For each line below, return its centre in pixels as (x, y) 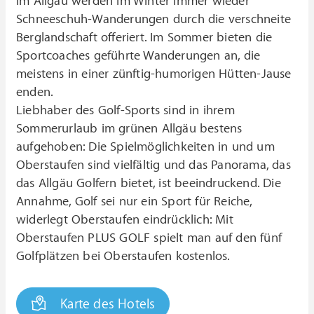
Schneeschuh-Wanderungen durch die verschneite (154, 19)
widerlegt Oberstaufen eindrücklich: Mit (125, 219)
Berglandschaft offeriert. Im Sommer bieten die (144, 37)
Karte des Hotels (108, 304)
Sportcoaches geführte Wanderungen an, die (138, 55)
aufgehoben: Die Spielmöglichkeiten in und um (145, 146)
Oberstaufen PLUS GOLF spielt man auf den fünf (149, 238)
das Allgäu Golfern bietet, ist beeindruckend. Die (149, 183)
